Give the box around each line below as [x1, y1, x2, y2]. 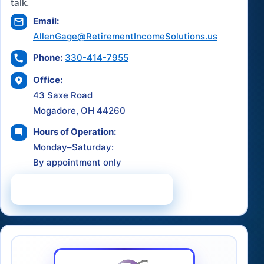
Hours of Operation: [33, 126, 116, 137]
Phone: [33, 51, 62, 63]
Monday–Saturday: [33, 141, 114, 153]
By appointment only [33, 156, 121, 168]
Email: [33, 15, 59, 27]
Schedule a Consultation [22, 183, 150, 195]
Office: [33, 74, 62, 85]
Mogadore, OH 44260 [33, 104, 126, 116]
